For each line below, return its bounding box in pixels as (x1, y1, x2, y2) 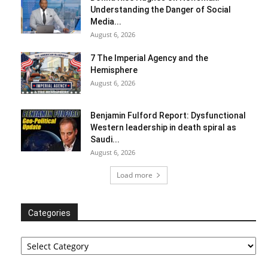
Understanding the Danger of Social (90, 5, 231, 15)
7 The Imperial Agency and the (90, 53, 208, 63)
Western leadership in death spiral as (90, 123, 236, 133)
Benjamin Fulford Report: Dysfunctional (90, 111, 246, 121)
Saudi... (90, 135, 120, 145)
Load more (116, 170, 153, 181)
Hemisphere (90, 65, 138, 75)
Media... (90, 17, 121, 27)
